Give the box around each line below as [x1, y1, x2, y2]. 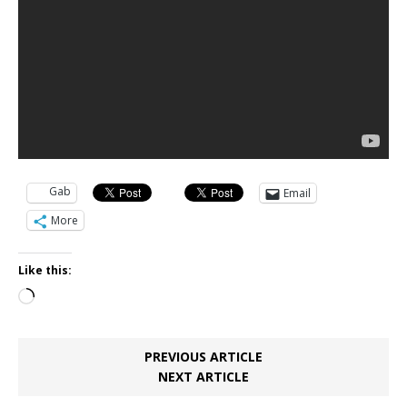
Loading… [34, 288, 99, 309]
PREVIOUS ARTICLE [144, 348, 263, 366]
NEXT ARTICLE [158, 368, 249, 386]
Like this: [18, 263, 72, 279]
